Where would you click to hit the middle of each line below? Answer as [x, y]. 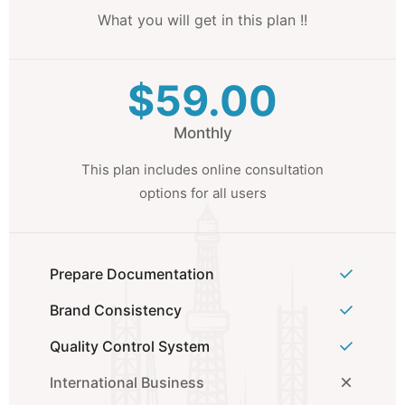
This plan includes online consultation [202, 170]
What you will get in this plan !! [202, 20]
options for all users [202, 193]
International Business [127, 382]
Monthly [202, 133]
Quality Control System [130, 346]
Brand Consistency [116, 310]
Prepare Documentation [132, 274]
